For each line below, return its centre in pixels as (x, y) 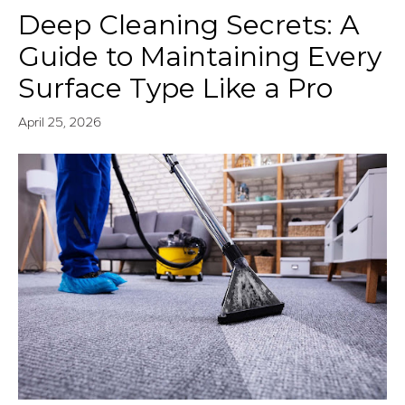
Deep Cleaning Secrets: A (189, 25)
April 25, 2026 (60, 122)
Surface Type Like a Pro (175, 89)
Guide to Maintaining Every (200, 57)
